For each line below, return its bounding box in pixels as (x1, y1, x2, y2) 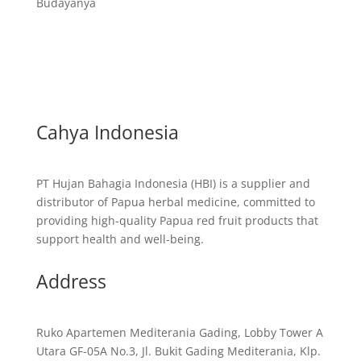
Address (35, 268, 106, 294)
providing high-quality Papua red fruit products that (35, 213, 318, 228)
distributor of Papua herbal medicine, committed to (35, 194, 315, 210)
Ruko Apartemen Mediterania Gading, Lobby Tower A (35, 325, 323, 340)
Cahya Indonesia (35, 119, 179, 145)
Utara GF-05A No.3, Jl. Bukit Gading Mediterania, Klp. (35, 343, 321, 359)
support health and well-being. (35, 231, 204, 247)
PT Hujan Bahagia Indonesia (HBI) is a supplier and (35, 176, 310, 191)
